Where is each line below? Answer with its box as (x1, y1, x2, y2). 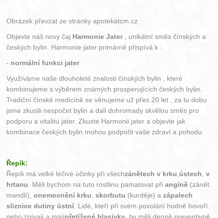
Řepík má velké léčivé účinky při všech (6, 169, 125, 178)
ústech (179, 169, 202, 178)
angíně (165, 180, 188, 188)
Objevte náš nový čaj (6, 32, 73, 40)
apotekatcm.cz (93, 17, 138, 25)
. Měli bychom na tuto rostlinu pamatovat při (28, 180, 165, 188)
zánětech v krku (125, 169, 178, 178)
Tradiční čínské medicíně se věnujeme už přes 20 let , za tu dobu (6, 95, 207, 104)
